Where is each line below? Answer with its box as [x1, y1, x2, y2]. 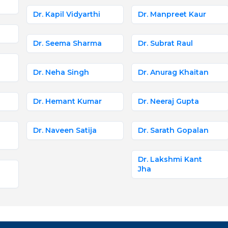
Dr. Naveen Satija [33, 126, 97, 135]
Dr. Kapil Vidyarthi [33, 10, 100, 19]
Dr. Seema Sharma [33, 39, 102, 48]
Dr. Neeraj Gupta [138, 97, 199, 106]
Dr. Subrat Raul [138, 39, 193, 48]
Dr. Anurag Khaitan [138, 68, 209, 77]
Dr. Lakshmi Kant [138, 155, 203, 164]
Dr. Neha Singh [33, 68, 89, 77]
